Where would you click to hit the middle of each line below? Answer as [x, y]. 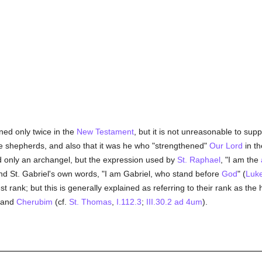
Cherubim [34, 202]
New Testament [105, 132]
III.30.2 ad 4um [174, 202]
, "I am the [240, 160]
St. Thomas [90, 202]
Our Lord [226, 146]
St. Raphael [199, 160]
